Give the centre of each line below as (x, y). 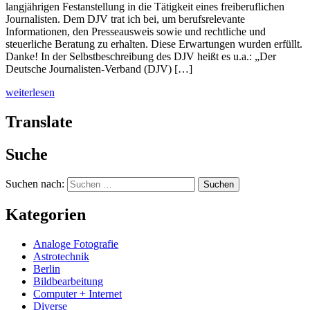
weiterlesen (30, 92)
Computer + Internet (77, 294)
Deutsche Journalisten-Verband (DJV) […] (99, 69)
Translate (39, 121)
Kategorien (46, 215)
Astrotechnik (61, 257)
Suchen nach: (35, 184)
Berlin (47, 269)
